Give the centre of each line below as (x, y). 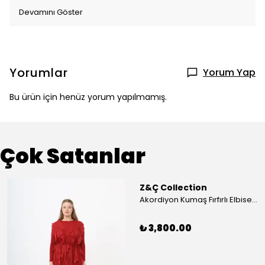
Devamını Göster (51, 12)
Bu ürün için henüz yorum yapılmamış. (88, 97)
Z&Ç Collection (173, 188)
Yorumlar (39, 73)
